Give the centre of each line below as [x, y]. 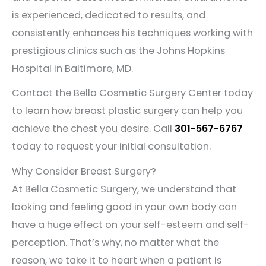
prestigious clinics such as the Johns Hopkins [118, 50]
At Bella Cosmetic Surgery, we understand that [124, 189]
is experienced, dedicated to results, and [109, 15]
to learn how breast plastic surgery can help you [127, 111]
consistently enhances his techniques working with [132, 33]
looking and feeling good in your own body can [124, 207]
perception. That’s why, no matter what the [115, 242]
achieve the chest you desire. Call [93, 129]
